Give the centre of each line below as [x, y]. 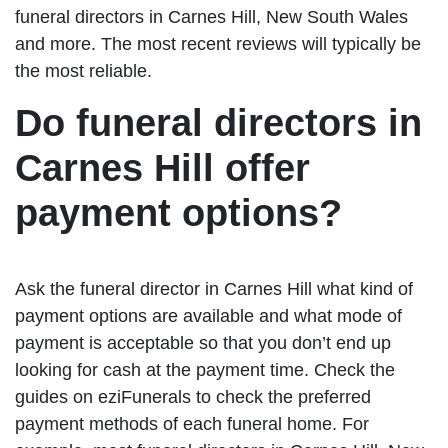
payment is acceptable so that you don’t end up [203, 343]
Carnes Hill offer [162, 168]
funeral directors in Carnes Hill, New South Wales [211, 17]
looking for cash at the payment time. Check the [205, 370]
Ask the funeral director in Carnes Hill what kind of [214, 289]
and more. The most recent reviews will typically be [218, 44]
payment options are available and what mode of [208, 316]
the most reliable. [83, 71]
